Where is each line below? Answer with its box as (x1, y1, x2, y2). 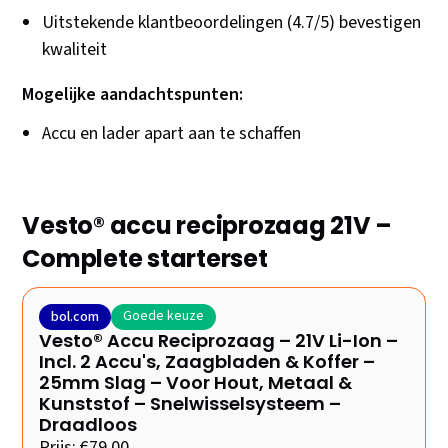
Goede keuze (123, 306, 205, 327)
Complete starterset (22, 242, 268, 276)
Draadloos (39, 412, 138, 438)
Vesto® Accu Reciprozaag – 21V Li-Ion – (39, 328, 399, 354)
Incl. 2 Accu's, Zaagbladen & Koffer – (39, 349, 376, 375)
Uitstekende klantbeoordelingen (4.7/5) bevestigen (42, 10, 422, 36)
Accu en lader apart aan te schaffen (42, 121, 302, 147)
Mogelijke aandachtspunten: (22, 82, 244, 108)
